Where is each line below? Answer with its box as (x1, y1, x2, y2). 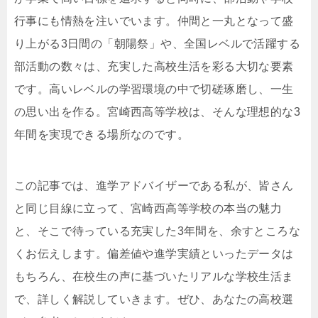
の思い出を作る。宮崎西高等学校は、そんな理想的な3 (14, 106, 300, 118)
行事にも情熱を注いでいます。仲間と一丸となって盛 (14, 15, 294, 27)
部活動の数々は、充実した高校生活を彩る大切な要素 (14, 60, 294, 72)
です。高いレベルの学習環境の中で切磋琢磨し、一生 (14, 83, 294, 95)
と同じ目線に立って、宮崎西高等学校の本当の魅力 (14, 202, 283, 214)
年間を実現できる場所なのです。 (14, 128, 189, 141)
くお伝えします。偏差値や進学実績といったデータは (14, 248, 294, 260)
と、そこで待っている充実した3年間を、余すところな (14, 225, 300, 237)
